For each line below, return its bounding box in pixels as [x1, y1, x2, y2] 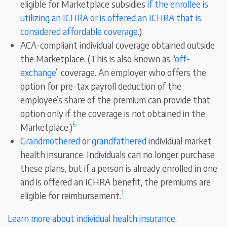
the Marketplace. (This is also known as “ [20, 53, 175, 65]
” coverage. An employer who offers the [56, 66, 207, 79]
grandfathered [92, 135, 147, 147]
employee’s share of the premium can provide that [20, 94, 211, 106]
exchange [20, 66, 56, 79]
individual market [146, 135, 212, 147]
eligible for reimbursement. [20, 190, 122, 202]
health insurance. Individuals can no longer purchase [20, 148, 215, 161]
